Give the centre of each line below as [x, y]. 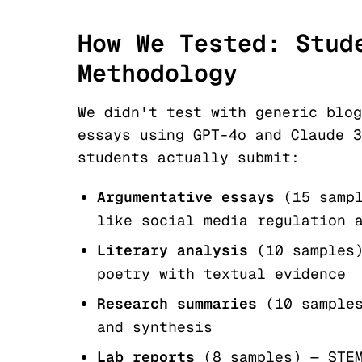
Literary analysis [173, 250]
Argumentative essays [186, 197]
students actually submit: [189, 157]
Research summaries [177, 303]
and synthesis [155, 327]
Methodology [158, 73]
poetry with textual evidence [221, 274]
